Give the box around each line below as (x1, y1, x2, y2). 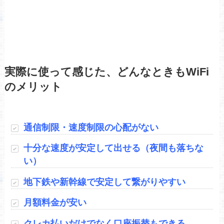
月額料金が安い (23, 197, 87, 208)
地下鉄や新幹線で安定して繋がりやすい (23, 176, 186, 187)
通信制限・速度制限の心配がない (23, 122, 159, 132)
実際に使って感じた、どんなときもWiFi (4, 65, 209, 78)
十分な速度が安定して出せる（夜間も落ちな (23, 143, 204, 153)
